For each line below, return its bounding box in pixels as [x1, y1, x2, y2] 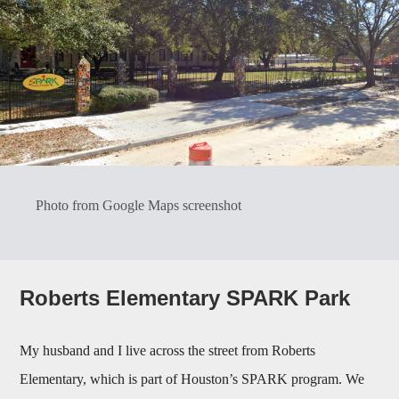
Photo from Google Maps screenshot [36, 197, 242, 213]
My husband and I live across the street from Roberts [20, 342, 316, 358]
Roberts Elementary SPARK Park [20, 285, 351, 310]
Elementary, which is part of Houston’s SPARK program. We [20, 370, 365, 387]
